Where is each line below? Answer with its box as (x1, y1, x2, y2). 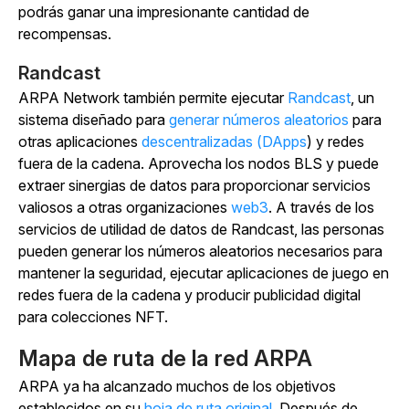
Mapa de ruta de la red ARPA (18, 345, 312, 372)
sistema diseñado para (18, 110, 169, 129)
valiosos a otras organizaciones (18, 198, 231, 216)
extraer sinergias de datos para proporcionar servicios (18, 176, 371, 194)
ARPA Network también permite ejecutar (18, 89, 288, 107)
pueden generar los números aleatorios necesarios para (18, 242, 383, 260)
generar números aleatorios (169, 110, 349, 129)
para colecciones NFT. (18, 308, 168, 326)
